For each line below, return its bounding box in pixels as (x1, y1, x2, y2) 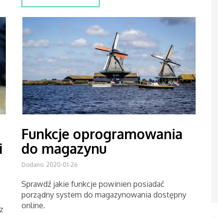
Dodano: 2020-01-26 (21, 161, 77, 168)
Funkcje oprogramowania (21, 125, 182, 143)
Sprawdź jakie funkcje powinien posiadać (21, 179, 164, 189)
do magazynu (21, 140, 107, 157)
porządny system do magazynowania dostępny (21, 190, 186, 200)
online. (21, 200, 45, 210)
